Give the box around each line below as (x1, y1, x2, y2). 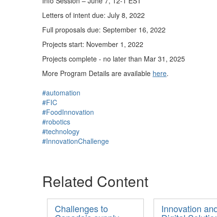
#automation (42, 88, 80, 98)
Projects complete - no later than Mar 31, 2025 (42, 54, 185, 64)
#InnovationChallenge (42, 136, 109, 146)
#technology (42, 126, 79, 137)
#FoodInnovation (42, 107, 94, 117)
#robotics (42, 117, 70, 127)
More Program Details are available (42, 68, 153, 78)
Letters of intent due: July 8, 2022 (42, 10, 145, 20)
